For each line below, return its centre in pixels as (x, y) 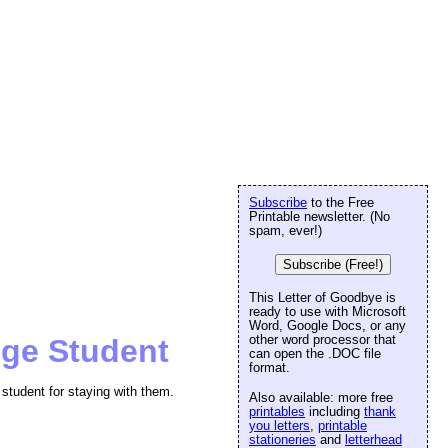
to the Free (340, 202)
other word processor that (322, 339)
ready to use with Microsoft (327, 311)
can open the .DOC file (315, 353)
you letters (279, 425)
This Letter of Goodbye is (322, 297)
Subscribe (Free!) (333, 264)
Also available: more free (321, 397)
